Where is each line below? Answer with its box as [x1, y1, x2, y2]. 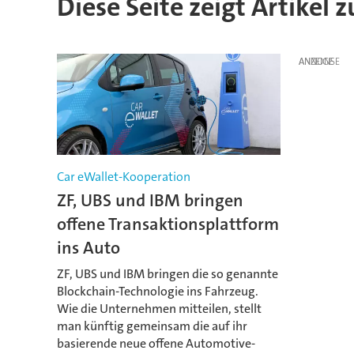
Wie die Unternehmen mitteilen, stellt [56, 299, 262, 317]
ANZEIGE [298, 55, 333, 68]
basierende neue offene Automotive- [56, 334, 255, 352]
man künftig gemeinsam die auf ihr [56, 317, 247, 334]
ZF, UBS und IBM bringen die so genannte [56, 265, 278, 282]
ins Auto [56, 236, 120, 260]
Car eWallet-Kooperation [56, 168, 190, 186]
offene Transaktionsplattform [56, 213, 279, 236]
